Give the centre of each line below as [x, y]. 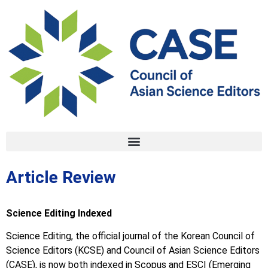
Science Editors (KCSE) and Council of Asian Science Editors [133, 251]
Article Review [61, 177]
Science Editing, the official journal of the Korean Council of [130, 236]
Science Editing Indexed [59, 213]
